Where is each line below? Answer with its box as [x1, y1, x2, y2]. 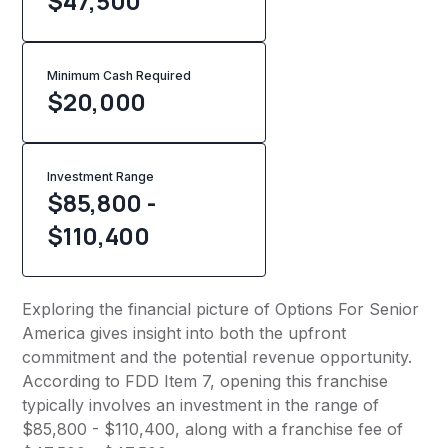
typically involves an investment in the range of [22, 395, 380, 416]
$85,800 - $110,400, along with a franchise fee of [22, 419, 404, 440]
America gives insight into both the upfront [22, 323, 347, 344]
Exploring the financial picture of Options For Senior [22, 299, 420, 320]
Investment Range [47, 169, 155, 185]
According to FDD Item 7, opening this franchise [22, 371, 389, 392]
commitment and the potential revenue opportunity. [22, 347, 413, 368]
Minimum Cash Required [47, 68, 192, 84]
